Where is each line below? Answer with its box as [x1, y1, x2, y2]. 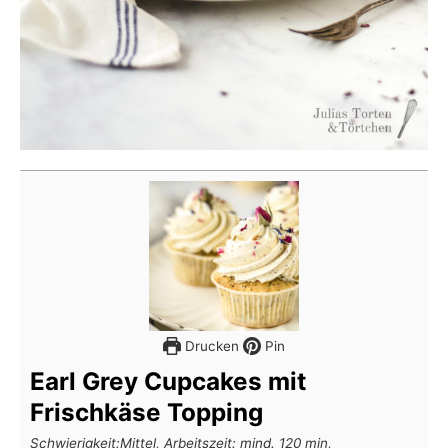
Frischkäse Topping [30, 396, 263, 427]
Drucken [181, 337, 239, 354]
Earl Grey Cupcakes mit [30, 365, 306, 396]
